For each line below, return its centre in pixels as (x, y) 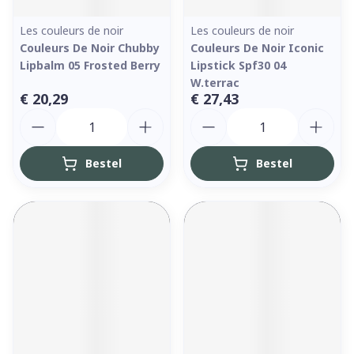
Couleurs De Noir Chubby (90, 48)
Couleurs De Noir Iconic (257, 48)
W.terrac (215, 83)
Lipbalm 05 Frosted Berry (90, 65)
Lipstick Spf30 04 (238, 65)
